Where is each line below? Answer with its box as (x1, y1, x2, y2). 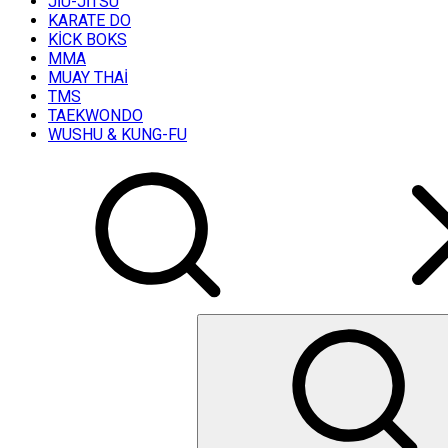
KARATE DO (48, 11, 131, 30)
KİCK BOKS (48, 30, 127, 49)
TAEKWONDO (48, 106, 143, 125)
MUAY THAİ (48, 68, 128, 87)
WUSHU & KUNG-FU (48, 125, 187, 144)
